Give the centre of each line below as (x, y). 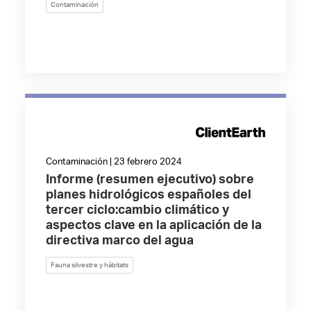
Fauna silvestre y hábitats (89, 265)
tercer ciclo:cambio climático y (137, 210)
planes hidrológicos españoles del (148, 195)
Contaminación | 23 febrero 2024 (114, 162)
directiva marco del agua (119, 241)
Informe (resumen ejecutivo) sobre (150, 180)
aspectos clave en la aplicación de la (153, 226)
